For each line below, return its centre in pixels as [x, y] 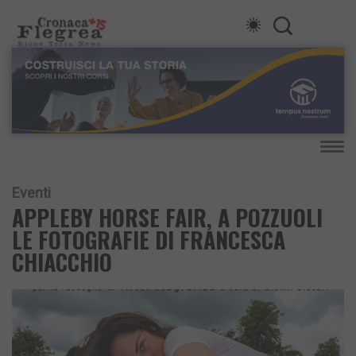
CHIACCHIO [62, 262]
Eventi [31, 193]
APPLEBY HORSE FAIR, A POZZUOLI [167, 218]
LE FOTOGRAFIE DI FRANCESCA [149, 240]
